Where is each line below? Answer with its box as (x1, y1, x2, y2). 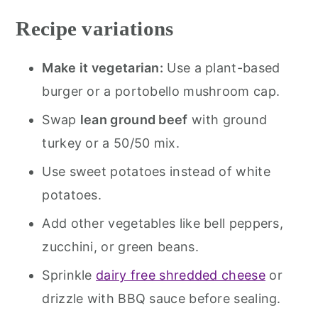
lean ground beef (79, 111, 188, 127)
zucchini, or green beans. (42, 238, 199, 254)
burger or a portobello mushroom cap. (42, 83, 280, 99)
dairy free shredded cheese (96, 267, 265, 283)
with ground (187, 111, 268, 127)
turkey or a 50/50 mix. (42, 135, 180, 150)
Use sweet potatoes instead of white (42, 163, 270, 179)
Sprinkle (42, 267, 97, 283)
